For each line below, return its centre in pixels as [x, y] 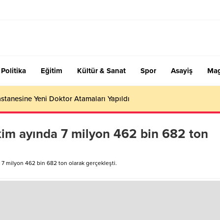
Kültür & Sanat [101, 71]
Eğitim [52, 71]
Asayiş [182, 71]
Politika [14, 71]
